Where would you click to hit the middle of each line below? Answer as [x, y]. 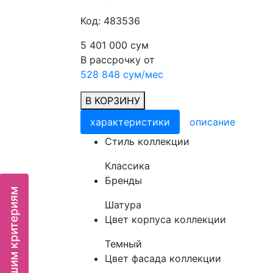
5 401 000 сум [115, 45]
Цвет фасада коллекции [163, 258]
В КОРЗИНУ [113, 101]
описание [212, 122]
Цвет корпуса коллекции [165, 219]
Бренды [123, 180]
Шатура [123, 205]
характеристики [130, 122]
